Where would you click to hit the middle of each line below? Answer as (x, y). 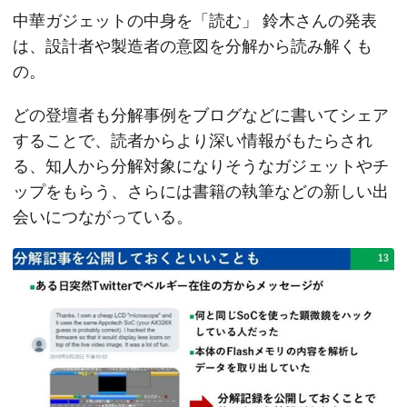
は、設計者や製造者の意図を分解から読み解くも (193, 46)
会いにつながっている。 (103, 217)
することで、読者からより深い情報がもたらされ (193, 141)
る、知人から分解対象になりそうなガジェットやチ (201, 166)
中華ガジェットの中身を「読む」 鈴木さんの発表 (195, 21)
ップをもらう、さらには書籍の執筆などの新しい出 (201, 192)
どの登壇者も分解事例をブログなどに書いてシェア (201, 115)
